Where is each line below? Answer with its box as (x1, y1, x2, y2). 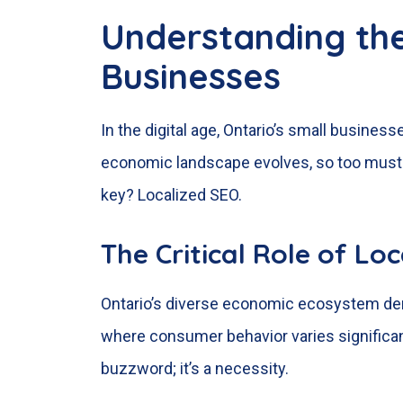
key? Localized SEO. (101, 185, 242, 205)
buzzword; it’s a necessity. (101, 358, 289, 378)
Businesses (101, 55, 281, 99)
